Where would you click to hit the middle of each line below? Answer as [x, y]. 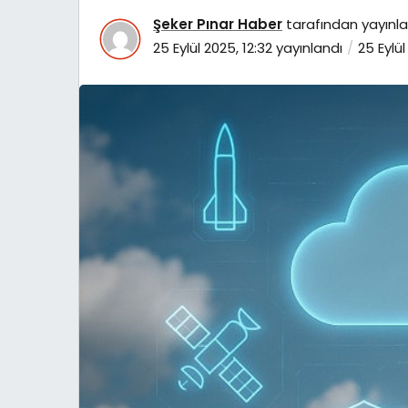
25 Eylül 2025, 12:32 [213, 47]
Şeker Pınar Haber [218, 24]
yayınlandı [307, 47]
